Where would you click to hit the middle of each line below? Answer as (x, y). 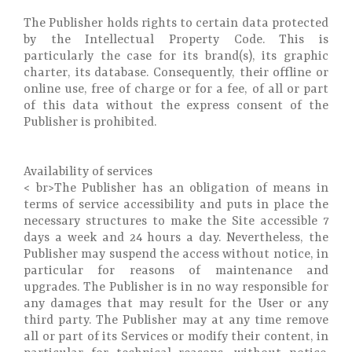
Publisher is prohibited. (90, 123)
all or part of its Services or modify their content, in (176, 337)
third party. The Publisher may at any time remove (176, 321)
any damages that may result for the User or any (176, 304)
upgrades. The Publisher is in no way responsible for (176, 288)
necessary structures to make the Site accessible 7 (176, 222)
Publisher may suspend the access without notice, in (176, 255)
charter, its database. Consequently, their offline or (176, 73)
